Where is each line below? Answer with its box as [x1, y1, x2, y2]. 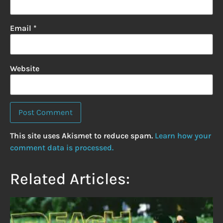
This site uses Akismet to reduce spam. [10, 131, 155, 141]
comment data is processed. [10, 143, 113, 153]
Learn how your [155, 131, 211, 141]
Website [10, 63, 39, 73]
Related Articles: [10, 169, 130, 188]
